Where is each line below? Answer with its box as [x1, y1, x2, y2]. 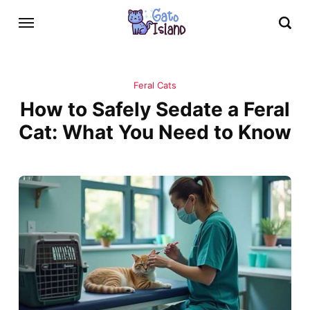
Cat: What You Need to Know [19, 120, 291, 145]
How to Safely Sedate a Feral [20, 98, 290, 122]
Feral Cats [134, 80, 176, 91]
